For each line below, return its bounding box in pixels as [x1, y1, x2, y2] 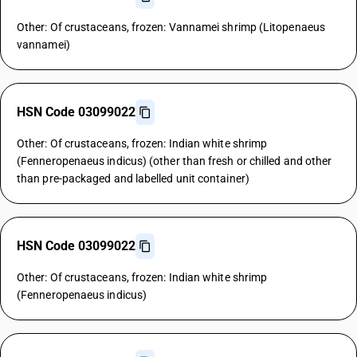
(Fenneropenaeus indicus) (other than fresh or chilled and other [17, 155, 332, 167]
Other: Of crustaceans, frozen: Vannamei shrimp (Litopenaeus [17, 21, 325, 33]
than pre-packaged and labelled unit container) [17, 172, 249, 185]
